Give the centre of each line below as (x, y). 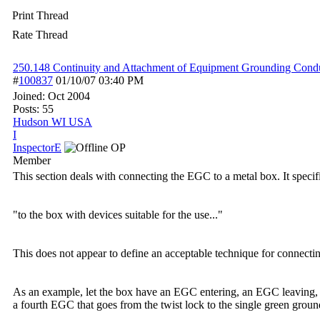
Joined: (30, 96)
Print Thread (40, 15)
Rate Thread (40, 35)
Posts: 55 (33, 109)
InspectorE (37, 147)
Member (32, 160)
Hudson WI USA (52, 122)
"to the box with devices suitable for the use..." (118, 215)
